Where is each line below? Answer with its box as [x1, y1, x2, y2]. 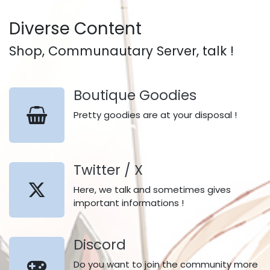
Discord [74, 235, 126, 254]
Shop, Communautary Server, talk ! [9, 42, 241, 60]
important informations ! [74, 196, 186, 209]
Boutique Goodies [74, 86, 196, 105]
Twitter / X [74, 160, 143, 180]
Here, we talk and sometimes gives [74, 183, 231, 196]
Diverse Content [9, 17, 142, 40]
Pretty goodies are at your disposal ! [74, 108, 237, 121]
